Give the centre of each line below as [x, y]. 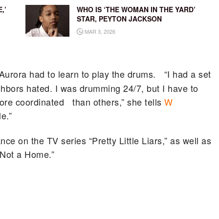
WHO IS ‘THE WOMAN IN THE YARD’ [136, 10]
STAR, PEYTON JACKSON [119, 19]
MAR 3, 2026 [99, 32]
